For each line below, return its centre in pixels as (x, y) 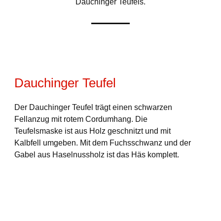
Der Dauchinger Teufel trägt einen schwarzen (93, 107)
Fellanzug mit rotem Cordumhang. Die (81, 119)
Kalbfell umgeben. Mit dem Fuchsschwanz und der (102, 143)
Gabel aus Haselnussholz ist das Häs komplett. (96, 155)
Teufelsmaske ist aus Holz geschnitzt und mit (92, 131)
